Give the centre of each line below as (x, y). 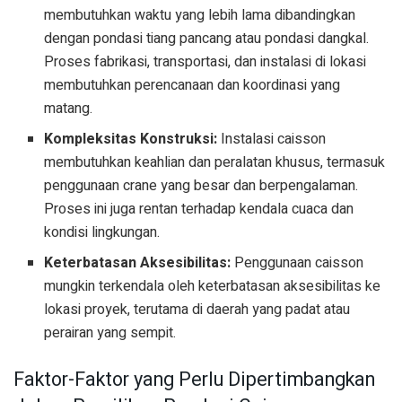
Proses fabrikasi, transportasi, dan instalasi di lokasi (205, 62)
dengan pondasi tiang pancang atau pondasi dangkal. (207, 39)
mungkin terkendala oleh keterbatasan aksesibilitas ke (213, 287)
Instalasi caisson (272, 140)
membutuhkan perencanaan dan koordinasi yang (192, 86)
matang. (69, 109)
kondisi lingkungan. (102, 233)
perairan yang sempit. (110, 333)
